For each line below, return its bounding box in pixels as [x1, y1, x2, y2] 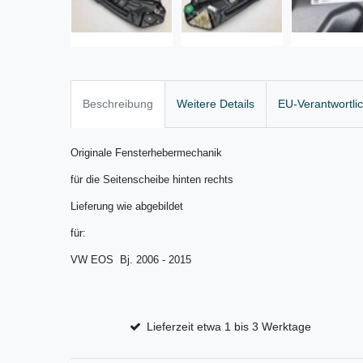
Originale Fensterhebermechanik [70, 147, 222, 160]
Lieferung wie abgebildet [70, 200, 183, 213]
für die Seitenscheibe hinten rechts [70, 173, 233, 186]
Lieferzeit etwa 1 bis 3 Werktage [147, 320, 312, 334]
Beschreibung [83, 97, 153, 111]
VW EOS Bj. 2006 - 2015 [70, 254, 191, 267]
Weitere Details [177, 97, 254, 111]
